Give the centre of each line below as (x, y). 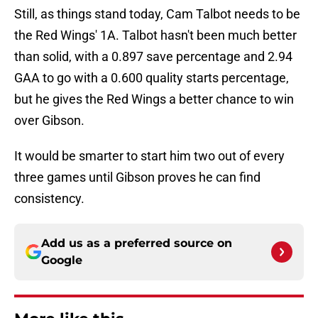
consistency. (49, 199)
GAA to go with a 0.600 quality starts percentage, (152, 78)
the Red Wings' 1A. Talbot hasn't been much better (155, 35)
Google (62, 261)
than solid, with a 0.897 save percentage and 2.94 (153, 57)
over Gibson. (49, 121)
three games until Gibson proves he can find (137, 177)
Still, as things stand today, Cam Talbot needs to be (157, 14)
